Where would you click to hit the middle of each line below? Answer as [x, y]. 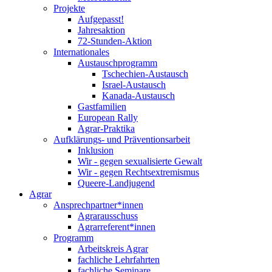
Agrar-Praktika [106, 128]
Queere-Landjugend [116, 183]
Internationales [81, 52]
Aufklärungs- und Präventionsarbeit [122, 139]
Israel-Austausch [134, 84]
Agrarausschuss [108, 216]
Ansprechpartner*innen [98, 205]
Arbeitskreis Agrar [113, 248]
